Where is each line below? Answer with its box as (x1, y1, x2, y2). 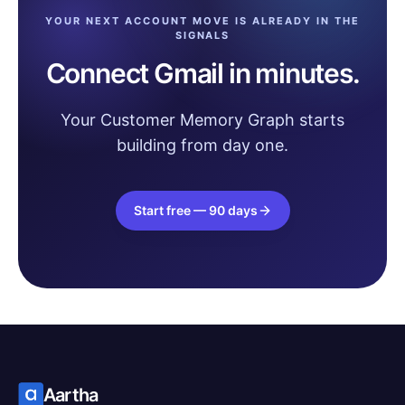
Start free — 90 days (133, 202, 258, 218)
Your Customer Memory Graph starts (61, 110, 344, 129)
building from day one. (117, 136, 288, 155)
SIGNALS (174, 29, 231, 42)
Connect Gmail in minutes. (45, 57, 360, 89)
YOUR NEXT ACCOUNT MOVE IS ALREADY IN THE (45, 14, 360, 27)
